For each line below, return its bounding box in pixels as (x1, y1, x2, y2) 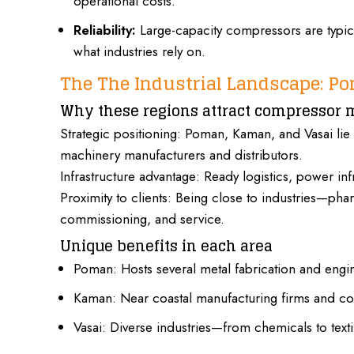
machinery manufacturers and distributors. (60, 145, 303, 165)
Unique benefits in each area (60, 233, 273, 259)
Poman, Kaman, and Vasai (181, 124, 333, 144)
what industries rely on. (73, 41, 205, 61)
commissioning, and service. (60, 209, 224, 229)
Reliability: (73, 20, 136, 40)
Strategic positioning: (60, 124, 181, 144)
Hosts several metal (121, 259, 231, 279)
